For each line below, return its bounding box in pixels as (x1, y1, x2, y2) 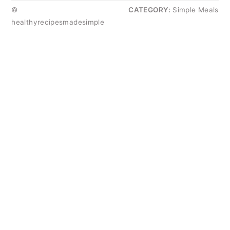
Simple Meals (170, 6, 219, 14)
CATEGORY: (128, 6, 170, 14)
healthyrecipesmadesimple (11, 18, 105, 27)
